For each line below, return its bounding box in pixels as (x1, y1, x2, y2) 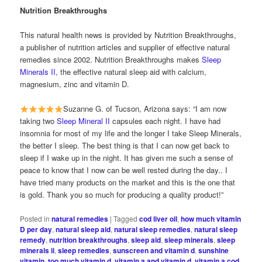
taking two (20, 115, 57, 127)
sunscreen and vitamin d (113, 244, 195, 256)
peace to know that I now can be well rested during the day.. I (20, 164, 228, 176)
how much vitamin (181, 213, 242, 224)
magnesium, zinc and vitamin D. (20, 78, 130, 90)
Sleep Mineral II (57, 115, 111, 127)
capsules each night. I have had (110, 115, 221, 127)
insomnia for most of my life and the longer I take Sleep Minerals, (20, 127, 242, 139)
